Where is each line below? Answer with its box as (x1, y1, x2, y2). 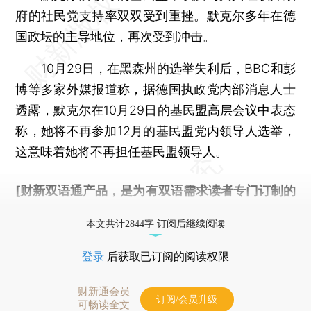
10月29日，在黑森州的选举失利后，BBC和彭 (15, 60, 296, 76)
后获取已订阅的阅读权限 (104, 250, 229, 262)
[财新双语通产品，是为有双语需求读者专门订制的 (15, 183, 296, 198)
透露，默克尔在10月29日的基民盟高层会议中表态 (15, 102, 296, 117)
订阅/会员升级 (156, 294, 217, 305)
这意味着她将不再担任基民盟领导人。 (15, 144, 228, 159)
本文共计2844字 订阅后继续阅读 (86, 218, 225, 229)
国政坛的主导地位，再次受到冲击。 (15, 28, 216, 44)
